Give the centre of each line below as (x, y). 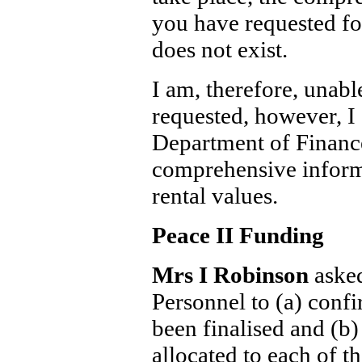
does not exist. (219, 49)
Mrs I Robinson (233, 275)
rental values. (215, 196)
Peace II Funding (238, 235)
